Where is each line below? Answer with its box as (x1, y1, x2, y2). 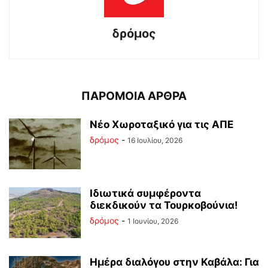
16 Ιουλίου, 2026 (127, 135, 182, 145)
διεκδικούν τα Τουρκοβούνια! (90, 199, 238, 211)
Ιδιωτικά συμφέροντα (90, 187, 201, 199)
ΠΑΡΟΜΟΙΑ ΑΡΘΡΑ (81, 89, 187, 103)
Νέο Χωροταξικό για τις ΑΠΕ (90, 118, 233, 130)
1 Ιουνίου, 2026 (127, 216, 178, 226)
